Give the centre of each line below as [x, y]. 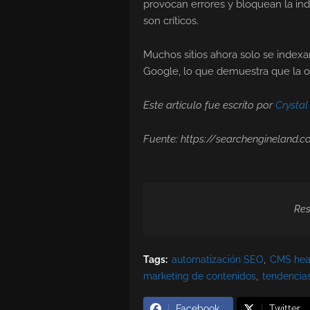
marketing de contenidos [200, 276]
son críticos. [171, 21]
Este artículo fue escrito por [209, 106]
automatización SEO [218, 260]
